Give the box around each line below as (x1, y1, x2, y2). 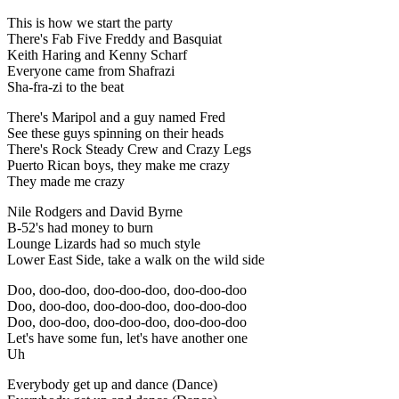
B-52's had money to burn (7, 220, 153, 236)
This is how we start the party (7, 15, 173, 31)
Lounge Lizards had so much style (7, 236, 200, 252)
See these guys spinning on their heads (7, 126, 224, 142)
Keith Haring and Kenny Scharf (7, 47, 187, 63)
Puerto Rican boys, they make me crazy (7, 158, 230, 174)
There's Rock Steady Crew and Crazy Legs (7, 142, 251, 158)
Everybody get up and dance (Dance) (7, 377, 217, 393)
